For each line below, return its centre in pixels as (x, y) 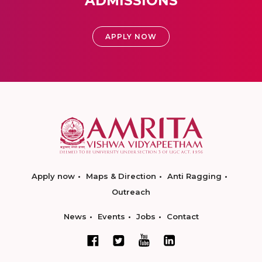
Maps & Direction (121, 176)
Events (111, 216)
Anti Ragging (194, 176)
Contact (182, 216)
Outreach (131, 192)
